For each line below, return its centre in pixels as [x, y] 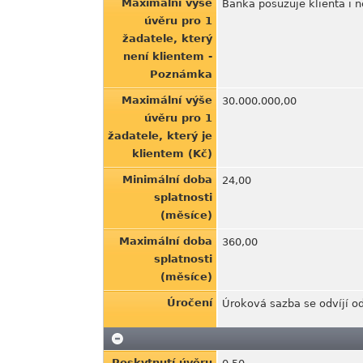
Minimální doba [167, 179]
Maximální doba [166, 241]
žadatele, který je [160, 136]
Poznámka [181, 74]
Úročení [190, 303]
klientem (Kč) [172, 154]
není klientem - [168, 56]
